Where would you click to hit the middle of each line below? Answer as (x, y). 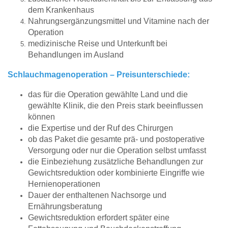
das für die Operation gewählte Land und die (108, 95)
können (41, 117)
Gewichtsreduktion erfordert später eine (99, 218)
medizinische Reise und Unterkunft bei (98, 43)
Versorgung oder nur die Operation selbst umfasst (117, 151)
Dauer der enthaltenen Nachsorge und (97, 195)
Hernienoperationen (64, 184)
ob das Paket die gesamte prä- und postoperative (116, 139)
